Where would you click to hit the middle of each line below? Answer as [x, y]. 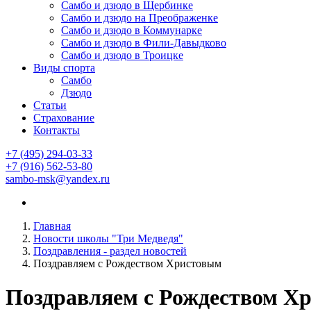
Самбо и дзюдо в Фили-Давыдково [144, 43]
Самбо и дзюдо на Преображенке [140, 18]
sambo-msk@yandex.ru [58, 179]
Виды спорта [64, 68]
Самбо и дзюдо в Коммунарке [132, 30]
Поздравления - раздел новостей [110, 251]
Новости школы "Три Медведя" [108, 238]
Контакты [57, 130]
